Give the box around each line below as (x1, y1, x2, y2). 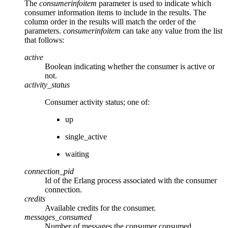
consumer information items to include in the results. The (24, 8, 206, 17)
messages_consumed (24, 212, 92, 221)
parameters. (24, 26, 63, 35)
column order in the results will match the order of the (24, 17, 196, 26)
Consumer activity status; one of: (45, 97, 150, 106)
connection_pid (24, 166, 74, 176)
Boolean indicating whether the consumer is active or (45, 62, 215, 71)
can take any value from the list (121, 26, 222, 35)
